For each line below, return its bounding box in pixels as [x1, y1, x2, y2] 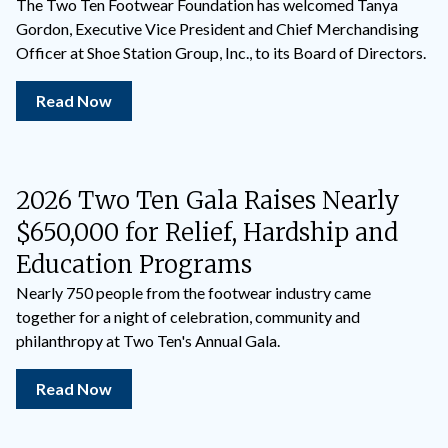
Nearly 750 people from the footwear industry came [16, 283, 371, 302]
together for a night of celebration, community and [16, 307, 360, 326]
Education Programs [16, 249, 252, 280]
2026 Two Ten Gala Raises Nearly [16, 185, 400, 216]
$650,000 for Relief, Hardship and [16, 217, 398, 248]
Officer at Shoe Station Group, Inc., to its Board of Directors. [16, 43, 426, 62]
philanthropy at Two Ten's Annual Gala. [16, 331, 280, 350]
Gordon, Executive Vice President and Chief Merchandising [16, 19, 419, 38]
